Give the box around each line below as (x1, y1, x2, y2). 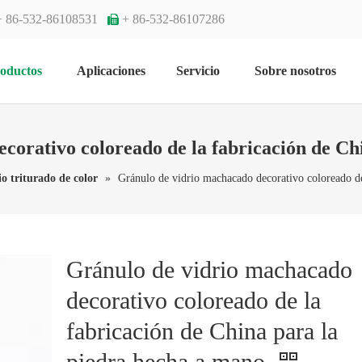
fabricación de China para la (66, 318, 339, 345)
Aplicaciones (76, 64, 145, 78)
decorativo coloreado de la (66, 287, 322, 314)
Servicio (176, 64, 220, 78)
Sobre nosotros (255, 64, 336, 78)
